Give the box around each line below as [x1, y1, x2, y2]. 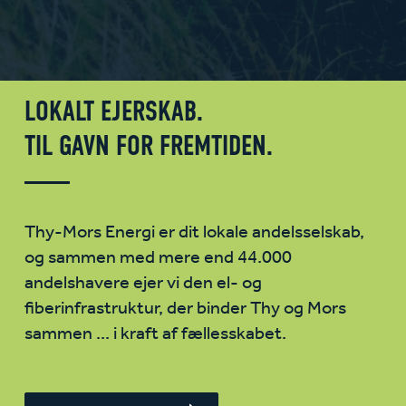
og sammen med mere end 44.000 [24, 241, 292, 275]
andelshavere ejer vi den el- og [24, 266, 262, 301]
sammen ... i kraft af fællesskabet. [24, 317, 286, 352]
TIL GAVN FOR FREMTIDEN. [24, 129, 273, 162]
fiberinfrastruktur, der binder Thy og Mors [24, 292, 346, 326]
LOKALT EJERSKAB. [24, 94, 203, 128]
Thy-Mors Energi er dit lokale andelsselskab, [24, 216, 364, 250]
